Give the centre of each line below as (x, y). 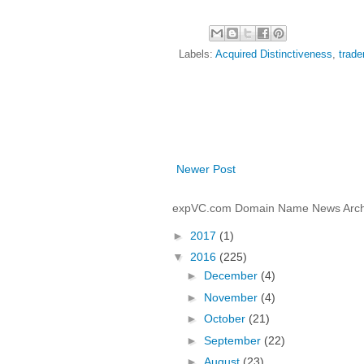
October (226, 319)
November (232, 297)
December (232, 276)
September (234, 340)
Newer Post (206, 169)
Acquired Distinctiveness (274, 55)
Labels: (197, 55)
